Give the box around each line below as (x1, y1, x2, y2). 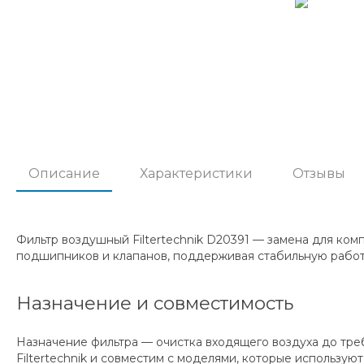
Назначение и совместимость (16, 291, 293, 314)
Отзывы (292, 165, 345, 181)
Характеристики (140, 165, 253, 181)
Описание (28, 165, 100, 181)
